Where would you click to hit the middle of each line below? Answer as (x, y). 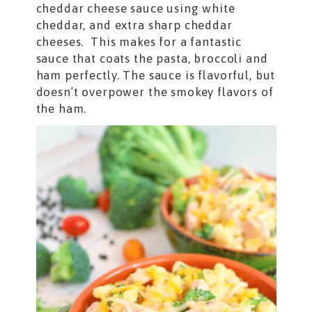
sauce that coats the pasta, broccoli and (152, 59)
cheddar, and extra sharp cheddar (134, 25)
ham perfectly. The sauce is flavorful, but (156, 76)
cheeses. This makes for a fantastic (139, 42)
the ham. (61, 109)
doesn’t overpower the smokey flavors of (155, 92)
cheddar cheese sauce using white (135, 9)
